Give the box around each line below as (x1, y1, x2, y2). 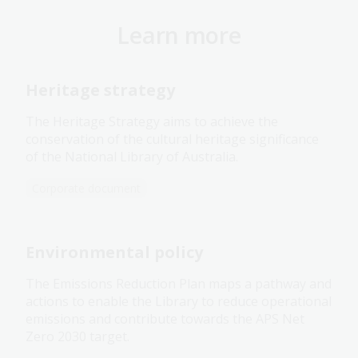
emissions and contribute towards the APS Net (26, 310, 304, 328)
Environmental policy (26, 241, 203, 264)
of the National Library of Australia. (26, 148, 238, 166)
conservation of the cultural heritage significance (26, 130, 319, 149)
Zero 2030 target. (26, 328, 129, 346)
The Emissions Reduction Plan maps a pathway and (26, 275, 332, 293)
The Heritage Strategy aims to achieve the (26, 113, 278, 131)
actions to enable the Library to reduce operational (26, 292, 332, 311)
